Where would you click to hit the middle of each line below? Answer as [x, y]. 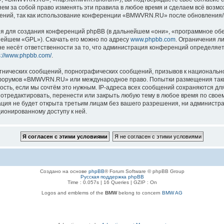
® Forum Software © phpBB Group [144, 171]
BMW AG [172, 192]
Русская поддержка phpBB [112, 176]
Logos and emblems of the [73, 192]
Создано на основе [64, 171]
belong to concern [139, 192]
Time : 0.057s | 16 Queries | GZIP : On [112, 182]
